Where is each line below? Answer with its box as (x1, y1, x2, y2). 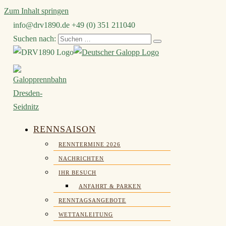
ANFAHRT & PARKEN (79, 183, 141, 189)
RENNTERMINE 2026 (59, 141, 121, 147)
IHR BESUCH (59, 169, 96, 176)
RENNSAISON (33, 124, 96, 134)
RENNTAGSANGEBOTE (59, 197, 126, 203)
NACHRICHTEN (59, 155, 104, 161)
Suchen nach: (13, 34, 56, 43)
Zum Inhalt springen (4, 7, 69, 15)
